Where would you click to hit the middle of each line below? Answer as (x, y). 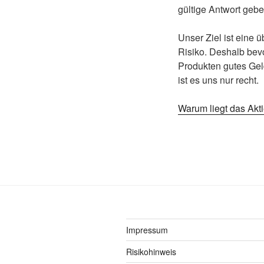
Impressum (147, 230)
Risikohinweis (151, 251)
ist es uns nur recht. (218, 80)
